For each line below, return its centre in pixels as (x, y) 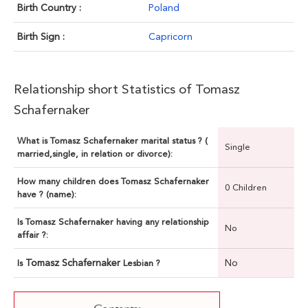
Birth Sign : (41, 37)
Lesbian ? (142, 263)
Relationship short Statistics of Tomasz (127, 89)
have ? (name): (47, 195)
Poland (164, 8)
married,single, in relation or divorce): (95, 154)
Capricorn (170, 37)
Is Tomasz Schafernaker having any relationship (113, 222)
